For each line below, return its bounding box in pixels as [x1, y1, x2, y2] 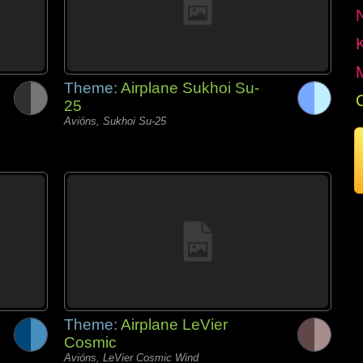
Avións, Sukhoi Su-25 [64, 115, 166, 127]
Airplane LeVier [121, 316, 228, 333]
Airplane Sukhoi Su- [121, 79, 259, 96]
